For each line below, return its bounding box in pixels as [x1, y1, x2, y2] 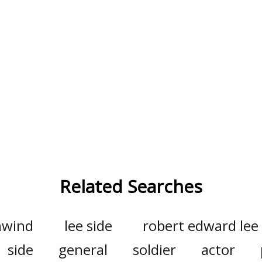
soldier [132, 240, 176, 260]
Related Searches [60, 174, 202, 198]
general [58, 240, 108, 260]
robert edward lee [143, 215, 259, 235]
